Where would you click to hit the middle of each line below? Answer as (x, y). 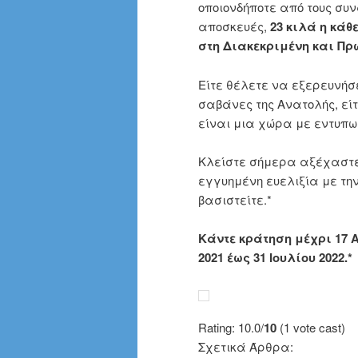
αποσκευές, (234, 26)
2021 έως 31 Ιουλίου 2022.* (275, 258)
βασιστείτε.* (235, 200)
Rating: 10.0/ (231, 327)
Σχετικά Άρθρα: (246, 346)
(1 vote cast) (311, 327)
